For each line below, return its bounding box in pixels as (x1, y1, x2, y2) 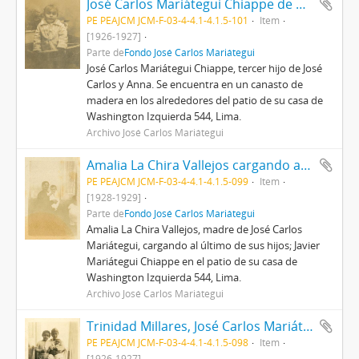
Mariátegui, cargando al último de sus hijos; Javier (87, 238, 321, 252)
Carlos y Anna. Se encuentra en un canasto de (87, 77, 304, 91)
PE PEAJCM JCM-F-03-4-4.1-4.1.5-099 (87, 175, 249, 188)
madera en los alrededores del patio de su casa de (87, 93, 324, 107)
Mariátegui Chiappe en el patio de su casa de (87, 254, 298, 268)
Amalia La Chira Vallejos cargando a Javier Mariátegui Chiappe (301, 156, 312, 174)
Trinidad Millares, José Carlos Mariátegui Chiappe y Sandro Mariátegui (303, 317, 314, 335)
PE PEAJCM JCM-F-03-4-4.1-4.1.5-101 (87, 14, 249, 26)
